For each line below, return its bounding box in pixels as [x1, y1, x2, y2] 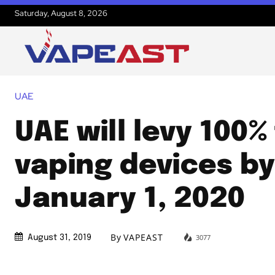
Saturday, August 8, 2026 [15, 7, 107, 18]
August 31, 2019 [28, 233, 91, 242]
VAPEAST [123, 231, 163, 244]
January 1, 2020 [15, 184, 246, 214]
